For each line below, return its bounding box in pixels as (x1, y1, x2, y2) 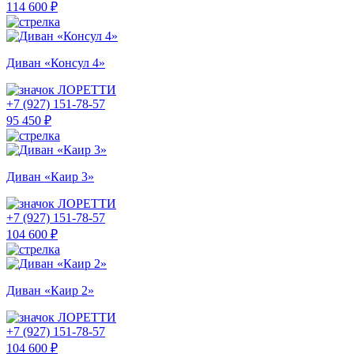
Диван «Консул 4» (6, 55, 105, 70)
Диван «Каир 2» (6, 283, 94, 297)
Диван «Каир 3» (6, 169, 94, 183)
